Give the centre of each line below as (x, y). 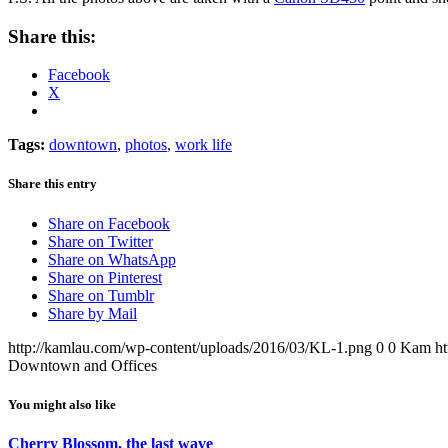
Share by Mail (92, 313)
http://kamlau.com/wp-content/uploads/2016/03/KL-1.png (190, 347)
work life (203, 145)
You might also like (62, 404)
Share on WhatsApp (112, 259)
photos (146, 145)
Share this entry (52, 184)
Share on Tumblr (101, 295)
